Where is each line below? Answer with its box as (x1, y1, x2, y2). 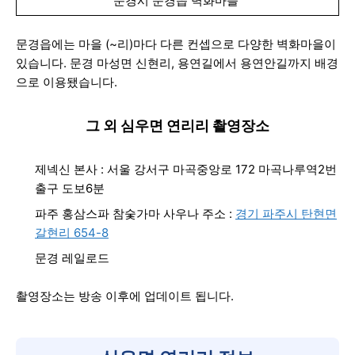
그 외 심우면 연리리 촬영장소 (86, 117, 269, 134)
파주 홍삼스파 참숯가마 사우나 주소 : (35, 206, 235, 221)
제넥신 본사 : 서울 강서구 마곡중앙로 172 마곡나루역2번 (35, 162, 337, 177)
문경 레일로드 (35, 250, 113, 265)
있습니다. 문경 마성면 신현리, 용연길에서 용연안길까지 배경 (16, 55, 338, 71)
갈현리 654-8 (35, 225, 109, 240)
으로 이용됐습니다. (16, 74, 120, 90)
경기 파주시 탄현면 (235, 206, 337, 221)
